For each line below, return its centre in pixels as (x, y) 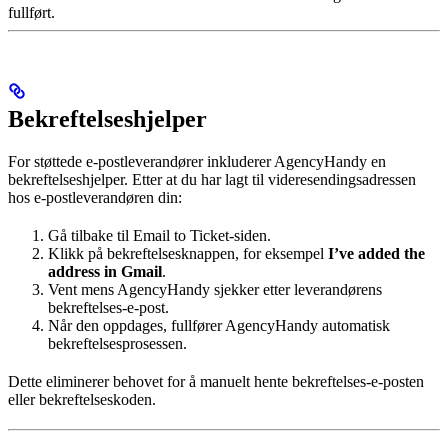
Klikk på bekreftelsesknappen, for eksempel (188, 254)
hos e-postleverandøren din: (95, 198)
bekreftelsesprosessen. (117, 344)
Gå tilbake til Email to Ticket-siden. (159, 236)
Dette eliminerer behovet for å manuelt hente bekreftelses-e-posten (216, 382)
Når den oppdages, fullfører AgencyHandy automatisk (219, 326)
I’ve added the (376, 254)
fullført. (31, 13)
